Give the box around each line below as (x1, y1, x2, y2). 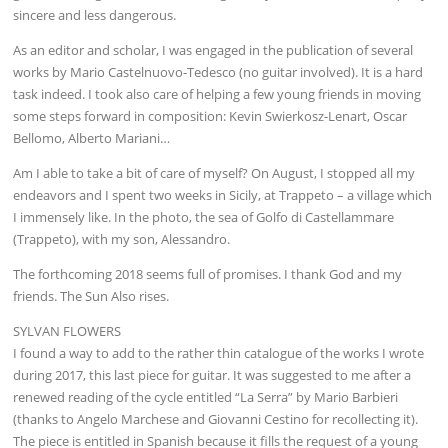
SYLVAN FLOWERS (13, 322, 122, 341)
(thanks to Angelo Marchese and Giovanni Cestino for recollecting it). (13, 410, 419, 429)
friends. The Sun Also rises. (13, 287, 170, 306)
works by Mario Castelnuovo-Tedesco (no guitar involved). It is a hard (13, 62, 424, 81)
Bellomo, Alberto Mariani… (13, 128, 171, 147)
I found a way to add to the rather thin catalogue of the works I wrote (13, 344, 425, 363)
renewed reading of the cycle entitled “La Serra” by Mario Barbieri (13, 388, 399, 407)
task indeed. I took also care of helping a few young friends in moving (13, 84, 422, 103)
